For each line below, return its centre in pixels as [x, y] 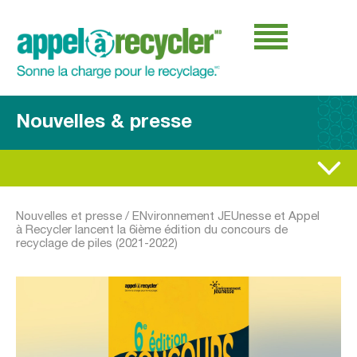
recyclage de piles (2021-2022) [97, 243]
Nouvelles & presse [104, 122]
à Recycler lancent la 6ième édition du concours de [152, 230]
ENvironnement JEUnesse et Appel [226, 216]
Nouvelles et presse [69, 216]
